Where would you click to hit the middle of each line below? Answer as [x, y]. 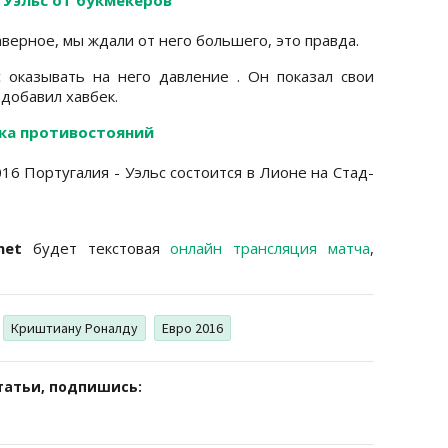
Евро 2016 [192, 327]
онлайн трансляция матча [270, 247]
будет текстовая [96, 247]
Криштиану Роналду [74, 327]
